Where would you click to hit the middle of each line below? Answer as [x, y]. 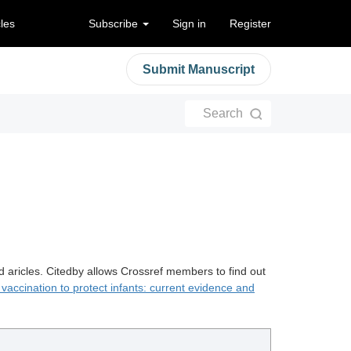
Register [250, 24]
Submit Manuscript [199, 69]
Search [223, 113]
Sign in [189, 24]
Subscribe [115, 24]
